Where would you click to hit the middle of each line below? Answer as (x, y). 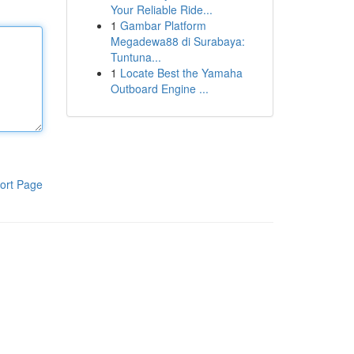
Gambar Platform (163, 25)
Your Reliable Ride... (161, 9)
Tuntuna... (136, 57)
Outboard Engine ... (159, 88)
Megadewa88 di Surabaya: (177, 41)
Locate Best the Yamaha (181, 73)
